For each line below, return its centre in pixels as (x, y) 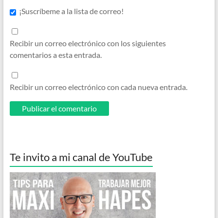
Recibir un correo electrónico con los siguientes (88, 43)
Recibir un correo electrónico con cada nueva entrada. (98, 87)
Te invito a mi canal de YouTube (81, 157)
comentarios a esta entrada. (55, 54)
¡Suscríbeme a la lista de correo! (71, 11)
